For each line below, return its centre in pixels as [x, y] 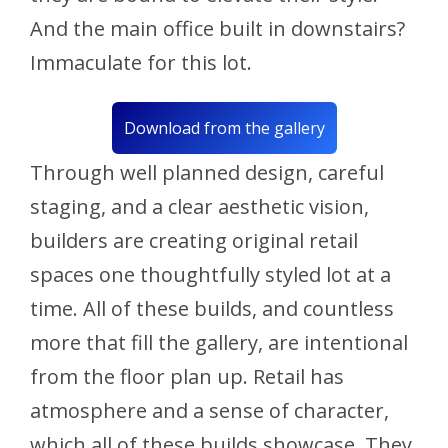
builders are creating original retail [194, 240]
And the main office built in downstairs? [217, 28]
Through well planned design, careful [207, 172]
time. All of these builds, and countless [212, 308]
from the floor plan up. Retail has [187, 376]
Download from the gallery [224, 127]
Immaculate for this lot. [141, 62]
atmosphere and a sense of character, [209, 410]
